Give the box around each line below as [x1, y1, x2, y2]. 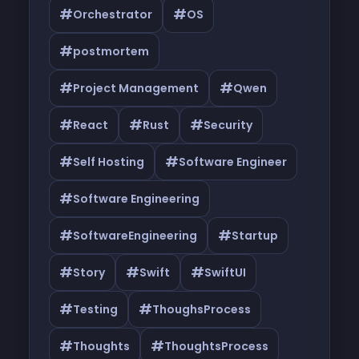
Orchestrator [73, 6, 152, 22]
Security [204, 117, 252, 133]
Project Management [73, 80, 199, 96]
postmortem [73, 43, 149, 59]
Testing [73, 301, 118, 317]
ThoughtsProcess [164, 338, 268, 354]
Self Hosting [73, 154, 144, 170]
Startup [232, 228, 278, 244]
